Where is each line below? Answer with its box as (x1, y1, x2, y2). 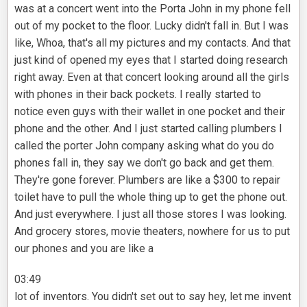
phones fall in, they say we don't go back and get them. (14, 156, 274, 170)
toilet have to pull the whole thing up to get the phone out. (14, 191, 287, 204)
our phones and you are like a (14, 242, 153, 256)
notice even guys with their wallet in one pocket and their (14, 105, 285, 119)
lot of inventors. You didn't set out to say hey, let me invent (14, 290, 291, 304)
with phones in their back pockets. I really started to (14, 88, 261, 101)
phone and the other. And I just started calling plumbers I (14, 122, 282, 136)
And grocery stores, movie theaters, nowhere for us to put (14, 225, 290, 238)
